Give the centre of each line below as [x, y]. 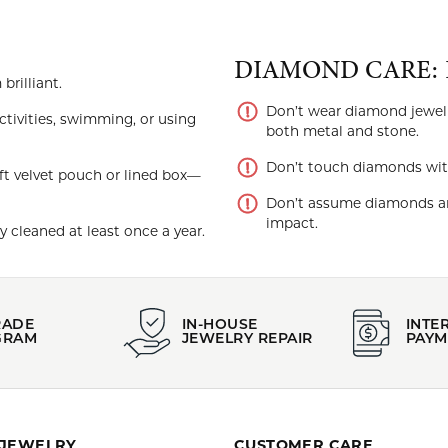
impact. [292, 223]
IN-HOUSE [220, 325]
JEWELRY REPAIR [247, 339]
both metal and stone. [342, 131]
